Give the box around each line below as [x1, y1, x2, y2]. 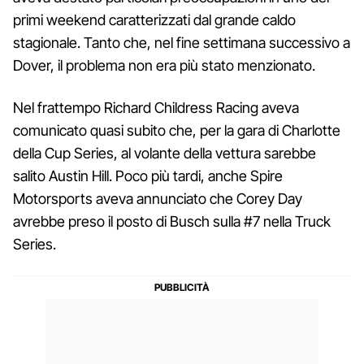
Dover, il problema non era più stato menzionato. [13, 56, 315, 74]
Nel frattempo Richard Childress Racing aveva [13, 98, 299, 116]
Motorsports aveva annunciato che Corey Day [13, 189, 302, 207]
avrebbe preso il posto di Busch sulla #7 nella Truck [13, 212, 331, 230]
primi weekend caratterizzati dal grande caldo [13, 11, 296, 28]
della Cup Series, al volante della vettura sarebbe [13, 144, 316, 162]
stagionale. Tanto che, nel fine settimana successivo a [13, 33, 350, 51]
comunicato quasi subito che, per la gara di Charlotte [13, 121, 340, 139]
